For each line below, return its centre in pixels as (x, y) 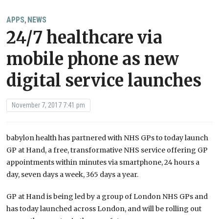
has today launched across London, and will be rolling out (104, 209)
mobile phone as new (93, 59)
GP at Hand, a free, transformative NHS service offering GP (107, 150)
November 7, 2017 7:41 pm (49, 105)
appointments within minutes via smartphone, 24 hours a (103, 163)
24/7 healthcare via (85, 38)
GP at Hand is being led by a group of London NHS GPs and (107, 197)
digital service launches (104, 81)
